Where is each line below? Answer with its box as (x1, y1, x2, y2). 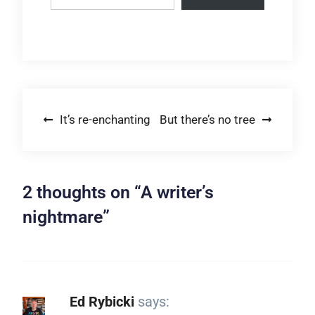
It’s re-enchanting (59, 112, 150, 127)
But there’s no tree (160, 112, 256, 127)
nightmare (22, 207, 103, 228)
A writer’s (140, 182, 214, 203)
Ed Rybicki (69, 293, 134, 311)
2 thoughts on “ (22, 182, 141, 203)
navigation (42, 134, 125, 155)
